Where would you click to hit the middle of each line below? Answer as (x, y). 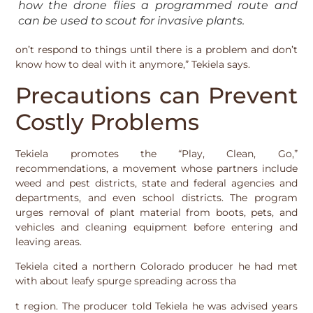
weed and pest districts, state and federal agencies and (156, 183)
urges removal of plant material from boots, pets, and (156, 212)
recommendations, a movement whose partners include (156, 168)
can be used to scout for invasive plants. (131, 21)
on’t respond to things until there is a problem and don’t (156, 50)
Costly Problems (108, 122)
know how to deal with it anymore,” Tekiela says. (133, 65)
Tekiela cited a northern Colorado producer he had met (156, 267)
